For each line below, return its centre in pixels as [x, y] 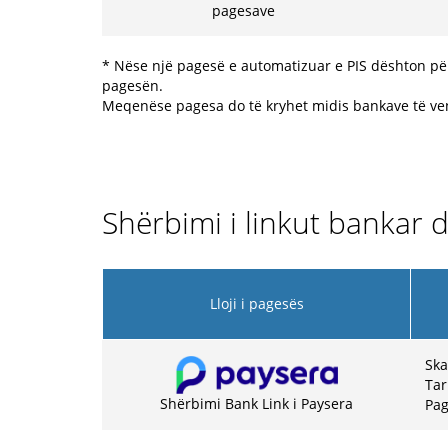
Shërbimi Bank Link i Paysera [256, 403]
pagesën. [132, 85]
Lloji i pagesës [256, 303]
